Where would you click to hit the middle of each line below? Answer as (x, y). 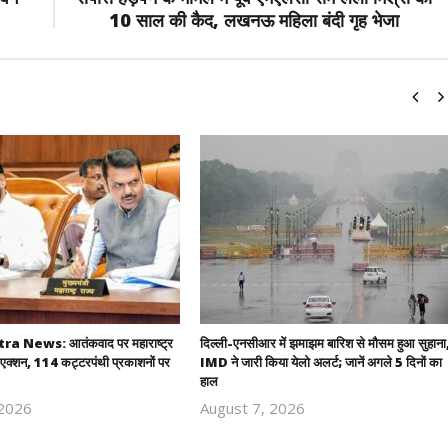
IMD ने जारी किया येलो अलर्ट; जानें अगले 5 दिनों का (320, 361)
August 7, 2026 (252, 407)
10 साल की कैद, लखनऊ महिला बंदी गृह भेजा (253, 20)
